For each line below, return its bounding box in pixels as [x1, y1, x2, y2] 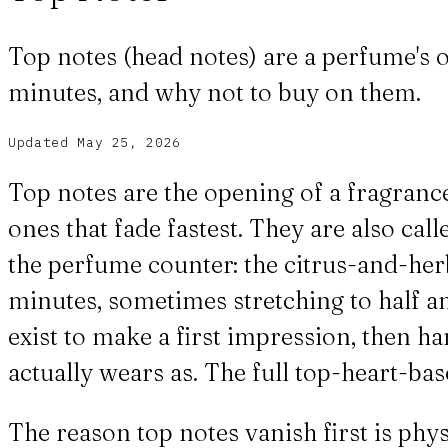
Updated [8, 133, 69, 151]
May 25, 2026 [77, 133, 182, 151]
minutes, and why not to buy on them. [8, 77, 421, 107]
